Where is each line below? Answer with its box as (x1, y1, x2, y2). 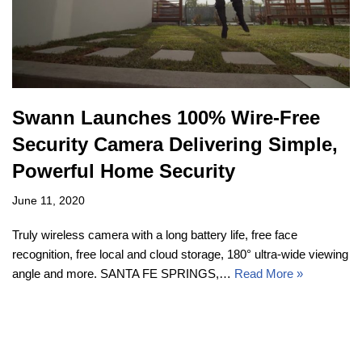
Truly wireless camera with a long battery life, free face (12, 227, 297, 242)
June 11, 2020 (12, 194, 85, 207)
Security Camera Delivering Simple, (12, 133, 338, 155)
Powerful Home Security (12, 159, 235, 182)
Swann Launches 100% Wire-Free (12, 106, 320, 128)
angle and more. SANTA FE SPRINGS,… (12, 266, 234, 280)
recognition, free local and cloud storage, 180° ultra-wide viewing (12, 246, 348, 261)
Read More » (234, 266, 303, 280)
